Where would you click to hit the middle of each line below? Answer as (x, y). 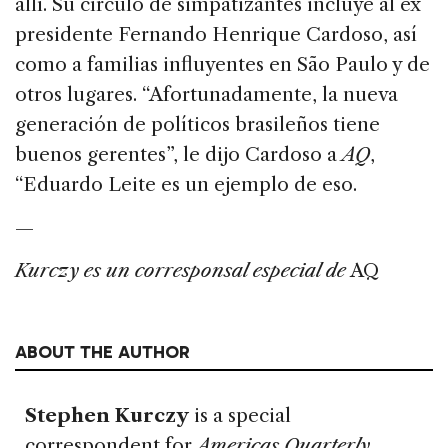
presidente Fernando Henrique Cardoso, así (216, 35)
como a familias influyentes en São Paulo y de (222, 65)
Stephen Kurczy (107, 416)
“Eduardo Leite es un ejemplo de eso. (186, 185)
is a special (240, 416)
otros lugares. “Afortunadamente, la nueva (206, 95)
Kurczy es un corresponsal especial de (180, 271)
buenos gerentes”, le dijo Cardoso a (178, 155)
